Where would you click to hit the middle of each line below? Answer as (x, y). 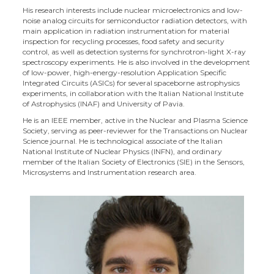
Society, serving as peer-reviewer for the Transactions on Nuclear (135, 131)
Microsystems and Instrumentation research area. (110, 172)
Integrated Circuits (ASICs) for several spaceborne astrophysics (131, 83)
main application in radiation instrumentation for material (126, 31)
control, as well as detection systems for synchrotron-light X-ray (135, 52)
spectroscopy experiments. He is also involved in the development (137, 62)
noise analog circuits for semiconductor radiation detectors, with (135, 20)
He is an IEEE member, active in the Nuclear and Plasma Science (135, 120)
